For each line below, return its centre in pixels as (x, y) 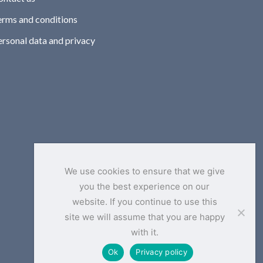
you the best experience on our (145, 186)
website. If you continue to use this (144, 201)
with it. (144, 232)
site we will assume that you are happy (144, 217)
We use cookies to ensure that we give (144, 171)
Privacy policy (161, 252)
